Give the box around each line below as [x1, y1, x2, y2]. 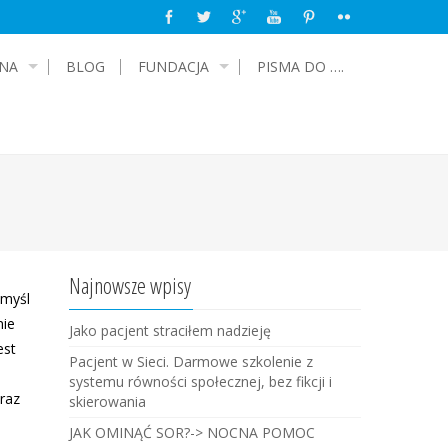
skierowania [68, 392, 146, 411]
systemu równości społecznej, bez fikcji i [68, 372, 332, 391]
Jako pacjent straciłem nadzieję [68, 321, 271, 340]
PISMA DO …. [257, 57, 344, 76]
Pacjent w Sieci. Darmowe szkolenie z [68, 352, 313, 371]
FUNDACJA [138, 57, 209, 76]
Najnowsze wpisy [68, 270, 191, 300]
